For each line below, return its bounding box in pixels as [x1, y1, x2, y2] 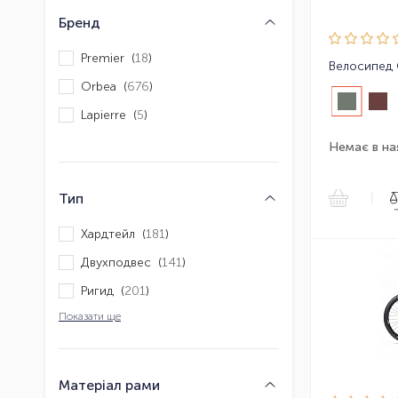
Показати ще [59, 310, 121, 323]
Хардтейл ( [81, 226, 146, 242]
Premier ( [81, 50, 135, 66]
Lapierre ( [81, 107, 137, 123]
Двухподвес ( [81, 254, 162, 270]
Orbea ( [81, 78, 127, 94]
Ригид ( [81, 283, 124, 298]
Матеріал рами [59, 377, 160, 394]
